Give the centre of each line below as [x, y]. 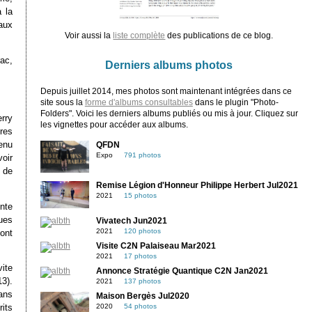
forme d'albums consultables [139, 102]
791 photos [142, 155]
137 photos [142, 281]
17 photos [140, 256]
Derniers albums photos [169, 64]
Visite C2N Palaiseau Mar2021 [156, 246]
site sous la [62, 102]
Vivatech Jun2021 [131, 221]
